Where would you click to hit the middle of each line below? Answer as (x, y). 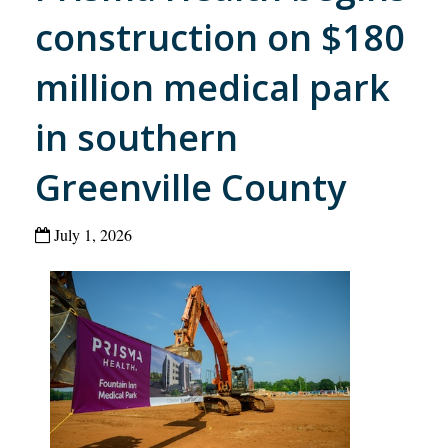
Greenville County (190, 188)
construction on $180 (220, 38)
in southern (136, 138)
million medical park (212, 88)
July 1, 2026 (91, 235)
